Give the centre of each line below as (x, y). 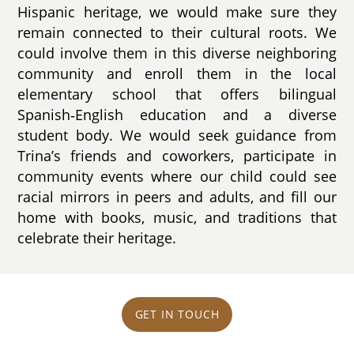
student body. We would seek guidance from (177, 135)
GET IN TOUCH (177, 314)
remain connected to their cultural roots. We (177, 32)
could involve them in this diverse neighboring (177, 53)
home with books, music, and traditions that (177, 217)
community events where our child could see (177, 176)
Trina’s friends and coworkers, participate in (177, 155)
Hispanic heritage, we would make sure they (177, 11)
